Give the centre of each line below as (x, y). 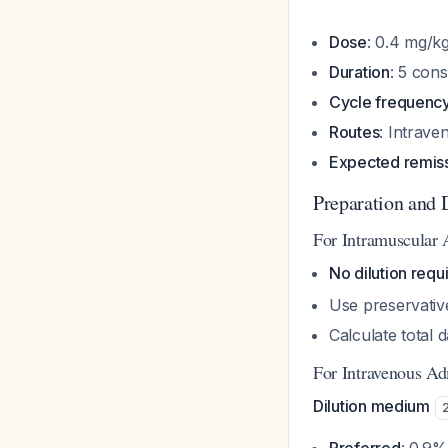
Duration (359, 72)
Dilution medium (371, 406)
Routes (354, 132)
